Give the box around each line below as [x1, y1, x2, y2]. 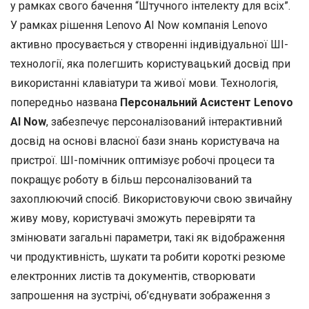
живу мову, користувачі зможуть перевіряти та [10, 211, 255, 225]
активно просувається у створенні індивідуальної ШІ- [10, 37, 288, 51]
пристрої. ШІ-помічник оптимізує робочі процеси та [10, 153, 275, 167]
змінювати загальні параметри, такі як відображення [10, 230, 285, 244]
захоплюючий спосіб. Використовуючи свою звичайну [10, 192, 292, 206]
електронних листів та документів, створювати [10, 269, 255, 283]
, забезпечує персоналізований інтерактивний [46, 114, 282, 128]
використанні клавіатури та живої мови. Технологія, [10, 76, 278, 90]
